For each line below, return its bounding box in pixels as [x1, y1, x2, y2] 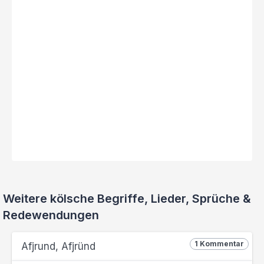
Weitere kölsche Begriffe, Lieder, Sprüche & [3, 192, 251, 206]
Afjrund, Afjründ [21, 240, 95, 252]
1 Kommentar [194, 239, 244, 248]
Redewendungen [3, 208, 99, 222]
